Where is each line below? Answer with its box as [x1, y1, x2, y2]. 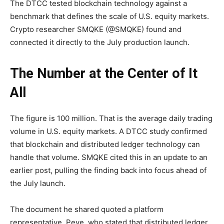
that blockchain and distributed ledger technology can [10, 139, 200, 149]
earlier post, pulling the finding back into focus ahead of [10, 165, 206, 175]
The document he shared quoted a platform [10, 204, 163, 214]
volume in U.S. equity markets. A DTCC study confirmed [10, 126, 207, 136]
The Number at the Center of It [10, 65, 197, 81]
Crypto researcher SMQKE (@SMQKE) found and [10, 24, 181, 34]
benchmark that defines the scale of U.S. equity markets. [10, 11, 209, 21]
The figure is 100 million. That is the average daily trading [10, 113, 212, 123]
